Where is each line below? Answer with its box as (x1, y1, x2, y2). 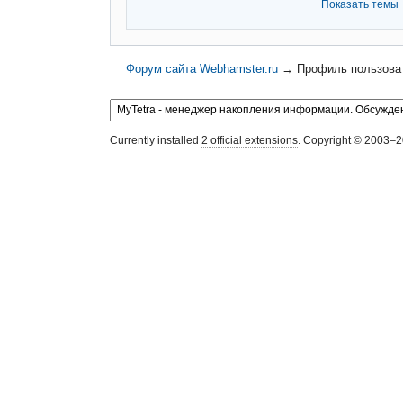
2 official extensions (201, 133, 298, 147)
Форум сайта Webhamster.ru (126, 61, 279, 76)
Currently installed (110, 133, 201, 147)
